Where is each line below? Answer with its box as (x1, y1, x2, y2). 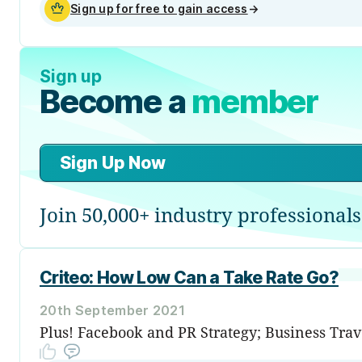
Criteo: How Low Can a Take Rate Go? (40, 267, 339, 288)
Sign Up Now (60, 152, 166, 173)
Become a (40, 81, 192, 121)
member (192, 81, 319, 121)
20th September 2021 (40, 301, 186, 318)
